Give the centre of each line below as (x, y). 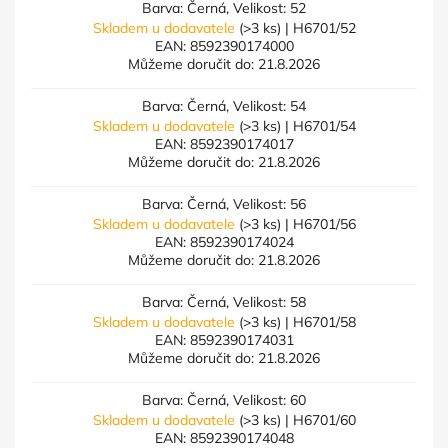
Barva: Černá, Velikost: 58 (224, 302)
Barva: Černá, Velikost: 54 (224, 106)
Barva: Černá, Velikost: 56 (224, 204)
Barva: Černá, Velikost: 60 (224, 400)
